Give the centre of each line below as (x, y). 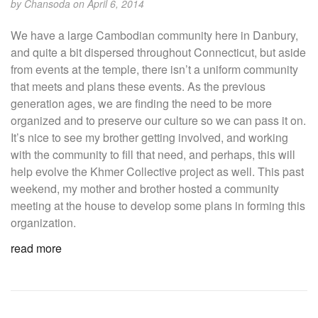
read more (36, 248)
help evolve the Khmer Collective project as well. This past (157, 171)
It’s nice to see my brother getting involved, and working (149, 137)
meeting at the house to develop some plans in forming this (158, 205)
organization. (43, 222)
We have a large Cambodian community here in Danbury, (154, 35)
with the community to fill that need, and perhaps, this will (153, 154)
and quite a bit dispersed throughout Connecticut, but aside (158, 52)
